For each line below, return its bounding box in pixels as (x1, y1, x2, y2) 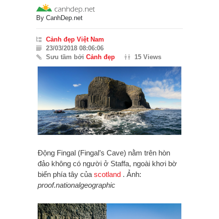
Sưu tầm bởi (46, 53, 86, 61)
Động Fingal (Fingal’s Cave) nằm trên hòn (38, 149, 170, 157)
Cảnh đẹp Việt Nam (46, 36, 104, 44)
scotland (94, 170, 121, 179)
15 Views (134, 53, 161, 61)
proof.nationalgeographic (38, 181, 115, 190)
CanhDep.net (46, 14, 83, 22)
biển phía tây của (38, 170, 94, 179)
